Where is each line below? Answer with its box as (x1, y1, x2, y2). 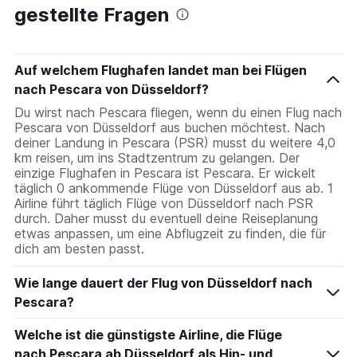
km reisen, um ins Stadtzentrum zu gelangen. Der (14, 149, 300, 166)
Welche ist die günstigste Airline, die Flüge (14, 326, 282, 343)
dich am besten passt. (14, 240, 144, 257)
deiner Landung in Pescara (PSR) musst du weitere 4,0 (14, 134, 335, 151)
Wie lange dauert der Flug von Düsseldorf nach (14, 274, 312, 291)
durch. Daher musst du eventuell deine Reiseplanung (14, 210, 318, 226)
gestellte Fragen (14, 2, 169, 26)
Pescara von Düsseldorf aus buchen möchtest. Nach (14, 119, 325, 135)
